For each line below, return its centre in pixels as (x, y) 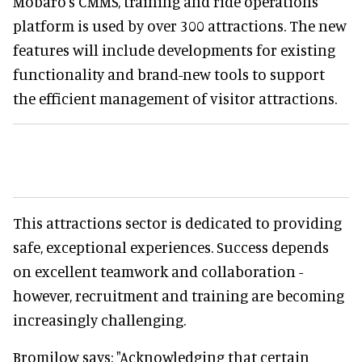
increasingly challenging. (99, 319)
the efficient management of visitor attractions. (175, 98)
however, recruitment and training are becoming (179, 295)
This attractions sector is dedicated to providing (177, 222)
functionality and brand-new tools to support (169, 74)
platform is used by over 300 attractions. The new (180, 25)
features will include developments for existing (174, 49)
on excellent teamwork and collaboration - (158, 271)
